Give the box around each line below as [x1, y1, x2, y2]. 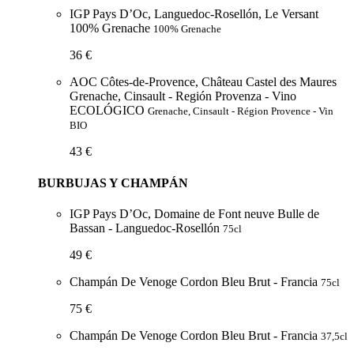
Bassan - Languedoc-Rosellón [70, 220, 223, 235]
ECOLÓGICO [70, 104, 148, 118]
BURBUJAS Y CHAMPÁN [38, 175, 188, 190]
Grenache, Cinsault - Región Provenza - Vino [70, 89, 296, 104]
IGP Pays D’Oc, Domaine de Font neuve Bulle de [70, 206, 319, 220]
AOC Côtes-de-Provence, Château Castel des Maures [70, 75, 337, 89]
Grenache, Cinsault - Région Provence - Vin [148, 105, 333, 118]
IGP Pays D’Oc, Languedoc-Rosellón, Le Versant [70, 7, 318, 21]
